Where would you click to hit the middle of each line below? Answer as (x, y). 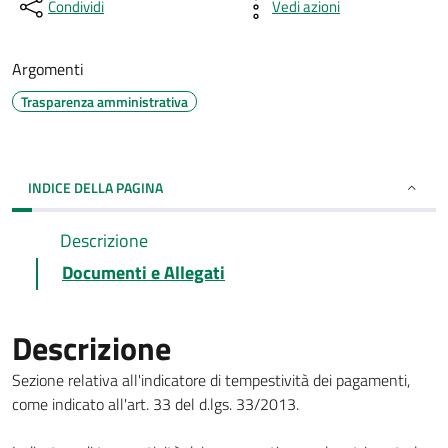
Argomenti (48, 69)
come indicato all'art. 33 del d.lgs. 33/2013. (157, 404)
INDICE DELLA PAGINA (95, 187)
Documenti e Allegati (143, 272)
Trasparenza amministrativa (104, 101)
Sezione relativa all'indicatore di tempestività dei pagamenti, (211, 380)
